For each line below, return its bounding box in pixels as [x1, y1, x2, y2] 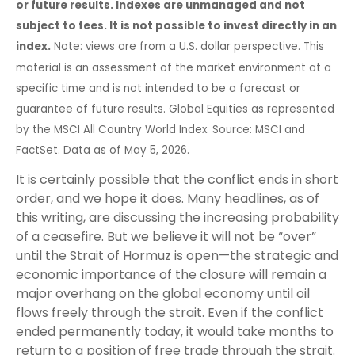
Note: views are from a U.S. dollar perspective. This [54, 39, 324, 55]
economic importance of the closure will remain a [16, 265, 326, 284]
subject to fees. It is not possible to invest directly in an [16, 18, 337, 34]
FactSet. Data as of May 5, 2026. [16, 143, 189, 158]
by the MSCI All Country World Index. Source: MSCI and [16, 122, 305, 138]
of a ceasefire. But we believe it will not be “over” [16, 227, 316, 246]
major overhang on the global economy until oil [16, 284, 310, 303]
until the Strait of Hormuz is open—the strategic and [16, 246, 338, 265]
